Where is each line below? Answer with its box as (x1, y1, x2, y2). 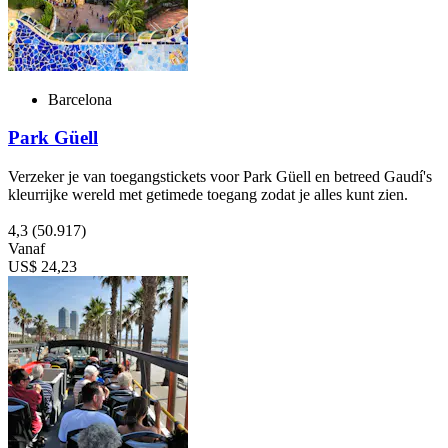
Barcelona (48, 90, 112, 108)
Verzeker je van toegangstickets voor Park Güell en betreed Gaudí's (8, 168, 432, 186)
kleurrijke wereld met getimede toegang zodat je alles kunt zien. (8, 186, 408, 204)
